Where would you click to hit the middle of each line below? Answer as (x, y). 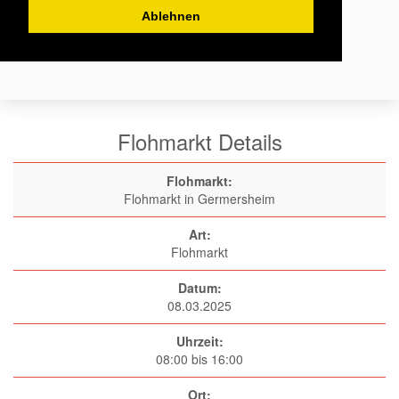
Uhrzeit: (199, 341)
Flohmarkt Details (199, 141)
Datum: (199, 288)
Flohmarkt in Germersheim (199, 199)
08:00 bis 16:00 (199, 359)
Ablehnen (171, 16)
